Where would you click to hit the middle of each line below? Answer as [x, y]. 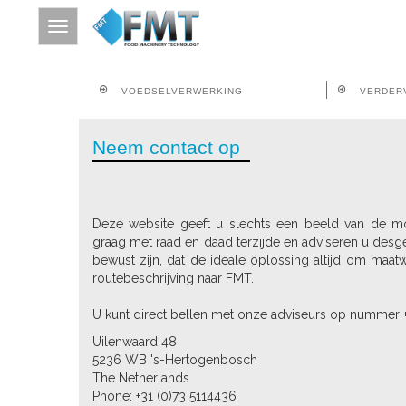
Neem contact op [166, 147]
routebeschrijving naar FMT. [173, 278]
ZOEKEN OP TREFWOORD [76, 352]
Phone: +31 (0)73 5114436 [164, 396]
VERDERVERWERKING [69, 254]
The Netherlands [141, 378]
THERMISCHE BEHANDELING [87, 286]
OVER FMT [41, 188]
